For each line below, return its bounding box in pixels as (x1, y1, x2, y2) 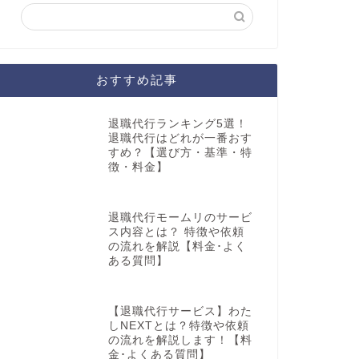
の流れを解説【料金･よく (107, 240, 247, 253)
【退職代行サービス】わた (107, 305, 252, 317)
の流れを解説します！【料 (107, 333, 252, 346)
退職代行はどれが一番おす (107, 132, 252, 145)
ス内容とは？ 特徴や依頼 (107, 226, 244, 239)
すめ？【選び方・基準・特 (107, 147, 252, 159)
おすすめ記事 (95, 72, 178, 88)
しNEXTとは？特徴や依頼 (107, 319, 249, 332)
